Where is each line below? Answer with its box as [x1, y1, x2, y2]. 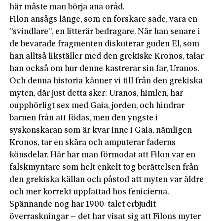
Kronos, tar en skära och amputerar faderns [9, 138, 176, 147]
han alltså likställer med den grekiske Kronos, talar [9, 52, 204, 61]
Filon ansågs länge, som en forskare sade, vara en [9, 15, 198, 24]
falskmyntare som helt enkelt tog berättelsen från [9, 163, 199, 172]
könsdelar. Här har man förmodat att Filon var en [9, 150, 196, 159]
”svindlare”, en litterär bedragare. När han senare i [9, 27, 201, 36]
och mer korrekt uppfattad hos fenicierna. [9, 187, 170, 196]
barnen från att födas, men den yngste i [9, 113, 158, 122]
